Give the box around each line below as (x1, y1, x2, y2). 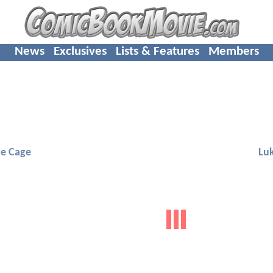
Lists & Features (115, 44, 199, 58)
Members (208, 44, 259, 58)
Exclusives (53, 44, 107, 58)
